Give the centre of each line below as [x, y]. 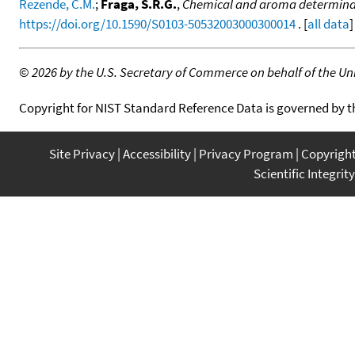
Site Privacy [82, 153]
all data [328, 23]
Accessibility [157, 153]
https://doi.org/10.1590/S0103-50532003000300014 [157, 23]
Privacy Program [246, 153]
